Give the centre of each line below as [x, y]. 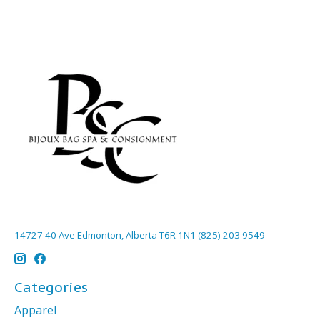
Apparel [35, 310]
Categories [51, 287]
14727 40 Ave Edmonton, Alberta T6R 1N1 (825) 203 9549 [140, 235]
